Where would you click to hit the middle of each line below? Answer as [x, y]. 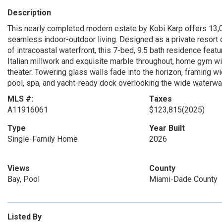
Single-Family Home [43, 139]
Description [29, 13]
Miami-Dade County [183, 179]
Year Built [167, 128]
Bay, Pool [24, 179]
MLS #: [20, 99]
